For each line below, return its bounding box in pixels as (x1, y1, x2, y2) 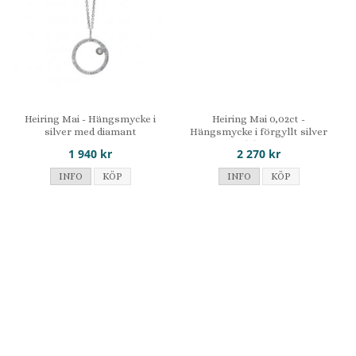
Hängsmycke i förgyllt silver (190, 125, 328, 137)
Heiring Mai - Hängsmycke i (25, 112, 157, 125)
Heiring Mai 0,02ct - (212, 112, 306, 125)
